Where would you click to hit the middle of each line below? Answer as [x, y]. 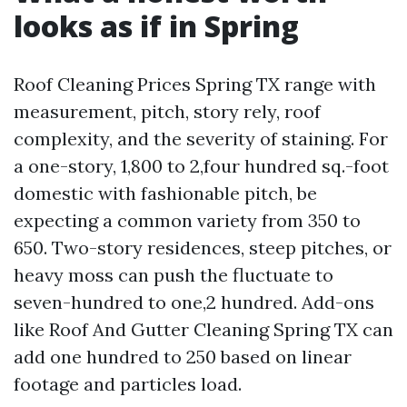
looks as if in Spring [156, 26]
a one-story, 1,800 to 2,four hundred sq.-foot [201, 166]
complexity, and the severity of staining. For [201, 139]
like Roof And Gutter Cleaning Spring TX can [203, 329]
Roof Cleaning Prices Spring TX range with [195, 84]
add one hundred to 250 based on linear [183, 357]
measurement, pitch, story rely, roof [167, 111]
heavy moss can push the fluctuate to [174, 275]
